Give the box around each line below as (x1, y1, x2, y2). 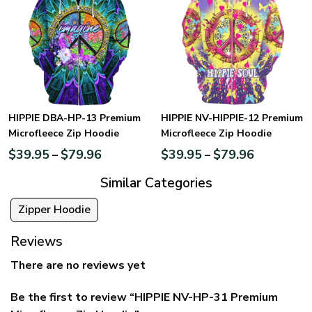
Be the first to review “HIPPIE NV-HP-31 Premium (10, 289, 278, 305)
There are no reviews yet (10, 257, 146, 273)
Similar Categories (100, 173, 212, 192)
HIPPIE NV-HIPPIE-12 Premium (161, 111, 303, 125)
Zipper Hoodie (18, 202, 91, 218)
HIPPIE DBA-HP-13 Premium (8, 111, 141, 125)
